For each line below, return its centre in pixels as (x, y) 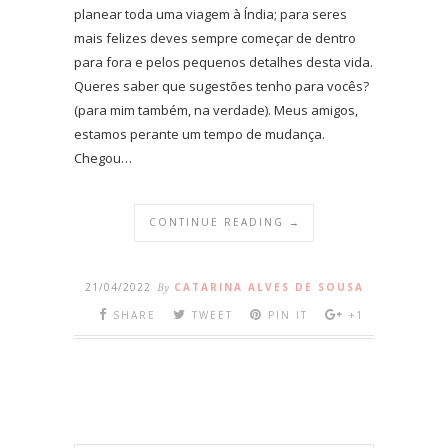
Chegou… (103, 157)
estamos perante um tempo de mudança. (199, 133)
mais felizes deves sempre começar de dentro (215, 37)
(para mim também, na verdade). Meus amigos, (216, 109)
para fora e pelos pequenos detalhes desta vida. (223, 61)
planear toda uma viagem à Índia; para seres (210, 13)
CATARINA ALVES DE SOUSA (268, 286)
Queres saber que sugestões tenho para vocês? (221, 85)
